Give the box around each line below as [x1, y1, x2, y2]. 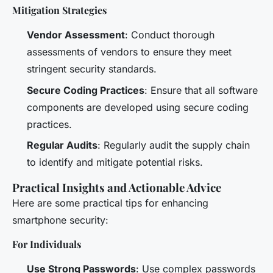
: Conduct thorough [125, 29, 214, 41]
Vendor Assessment [27, 29, 125, 41]
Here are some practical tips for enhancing [12, 197, 208, 210]
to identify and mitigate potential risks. [27, 156, 203, 169]
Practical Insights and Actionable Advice [12, 180, 221, 196]
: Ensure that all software [144, 83, 258, 96]
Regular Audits [27, 139, 97, 152]
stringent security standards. [27, 63, 157, 76]
